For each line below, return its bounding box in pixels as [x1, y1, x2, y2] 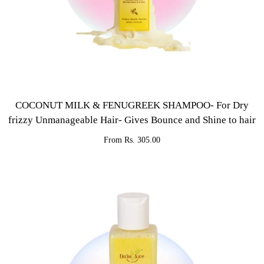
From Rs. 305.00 [104, 136, 160, 144]
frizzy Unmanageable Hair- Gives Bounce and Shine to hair [8, 114, 256, 126]
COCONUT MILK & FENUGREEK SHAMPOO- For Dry [15, 100, 249, 111]
